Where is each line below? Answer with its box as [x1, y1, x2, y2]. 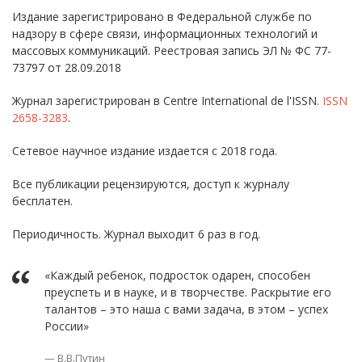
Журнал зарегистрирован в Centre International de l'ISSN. [12, 93, 322, 108]
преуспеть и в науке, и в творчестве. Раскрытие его [44, 284, 331, 300]
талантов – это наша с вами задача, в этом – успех [44, 301, 328, 317]
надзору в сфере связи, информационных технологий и [12, 26, 318, 41]
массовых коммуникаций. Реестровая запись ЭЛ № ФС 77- [12, 43, 331, 58]
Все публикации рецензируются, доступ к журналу [12, 176, 289, 192]
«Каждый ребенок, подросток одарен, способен [44, 267, 310, 283]
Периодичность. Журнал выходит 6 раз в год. [12, 226, 260, 242]
